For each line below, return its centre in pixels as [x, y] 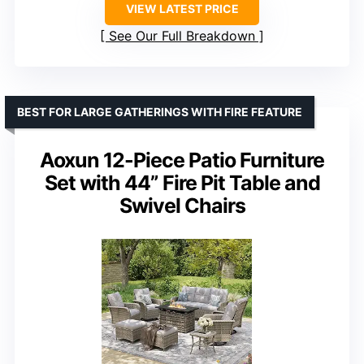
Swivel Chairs [182, 205]
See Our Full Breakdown [182, 35]
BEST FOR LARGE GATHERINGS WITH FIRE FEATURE [160, 111]
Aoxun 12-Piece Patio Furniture [182, 160]
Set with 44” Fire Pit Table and [182, 182]
